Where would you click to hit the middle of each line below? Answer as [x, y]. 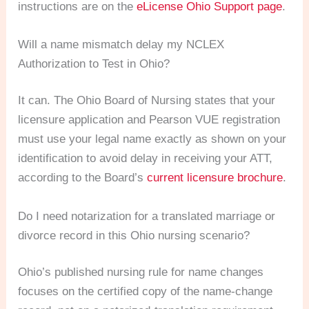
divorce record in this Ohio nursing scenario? [134, 235]
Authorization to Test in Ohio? [94, 63]
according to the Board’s [83, 178]
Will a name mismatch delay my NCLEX [121, 44]
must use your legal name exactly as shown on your [152, 139]
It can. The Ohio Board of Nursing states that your [147, 101]
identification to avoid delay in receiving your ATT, [146, 159]
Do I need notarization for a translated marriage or [147, 216]
